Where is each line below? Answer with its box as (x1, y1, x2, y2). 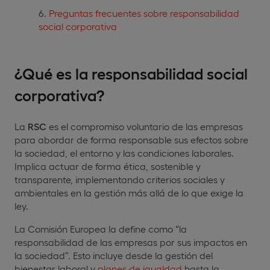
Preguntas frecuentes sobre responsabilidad (49, 7, 239, 19)
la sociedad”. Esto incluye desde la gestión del (14, 249, 213, 261)
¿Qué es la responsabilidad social (14, 63, 248, 82)
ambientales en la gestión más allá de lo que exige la (14, 186, 243, 198)
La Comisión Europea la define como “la (14, 222, 187, 234)
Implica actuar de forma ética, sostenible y (14, 160, 201, 172)
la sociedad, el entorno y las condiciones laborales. (14, 146, 234, 159)
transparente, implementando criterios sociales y (14, 173, 225, 185)
